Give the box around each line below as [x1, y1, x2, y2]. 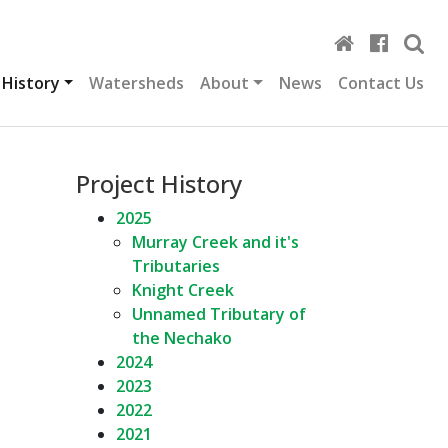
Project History [76, 167, 242, 200]
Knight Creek [132, 279, 234, 301]
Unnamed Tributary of [132, 303, 306, 325]
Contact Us [338, 72, 424, 94]
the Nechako [132, 327, 232, 349]
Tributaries [132, 255, 220, 277]
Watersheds [89, 72, 185, 94]
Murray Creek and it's [132, 231, 299, 253]
